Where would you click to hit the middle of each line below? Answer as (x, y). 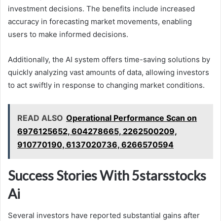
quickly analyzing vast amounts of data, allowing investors (109, 72)
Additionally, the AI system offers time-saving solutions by (109, 59)
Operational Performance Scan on (131, 118)
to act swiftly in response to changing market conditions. (106, 85)
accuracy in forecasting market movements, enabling (100, 21)
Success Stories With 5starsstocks (107, 175)
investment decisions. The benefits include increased (101, 8)
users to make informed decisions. (68, 34)
